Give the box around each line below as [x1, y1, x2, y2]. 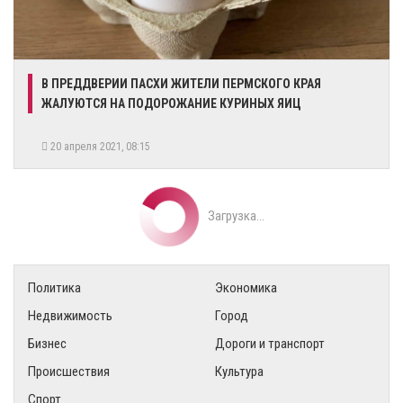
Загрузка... [207, 207, 264, 224]
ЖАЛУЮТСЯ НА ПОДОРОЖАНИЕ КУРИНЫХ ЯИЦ [41, 95, 301, 111]
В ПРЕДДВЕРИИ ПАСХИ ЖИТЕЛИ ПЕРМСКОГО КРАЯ [41, 76, 321, 91]
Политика [28, 279, 81, 296]
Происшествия [28, 363, 110, 380]
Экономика [215, 279, 277, 296]
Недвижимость [28, 307, 112, 324]
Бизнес [28, 335, 67, 352]
